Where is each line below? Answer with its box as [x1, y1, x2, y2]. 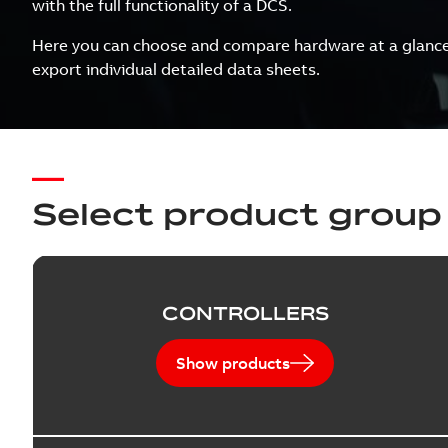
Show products [176, 352, 291, 373]
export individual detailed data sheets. [32, 59, 320, 79]
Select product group [32, 193, 442, 233]
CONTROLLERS [161, 302, 329, 325]
